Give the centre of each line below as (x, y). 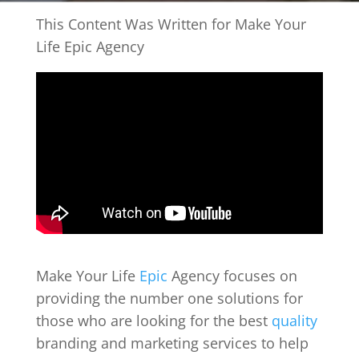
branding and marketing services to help (172, 343)
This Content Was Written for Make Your (171, 24)
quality (294, 320)
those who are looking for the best (153, 320)
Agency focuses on (232, 275)
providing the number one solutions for (169, 298)
